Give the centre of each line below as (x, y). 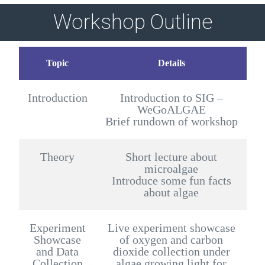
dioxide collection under (171, 251)
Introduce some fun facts (171, 180)
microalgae (171, 168)
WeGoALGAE (171, 109)
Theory (57, 156)
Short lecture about (171, 156)
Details (171, 63)
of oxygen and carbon (171, 239)
